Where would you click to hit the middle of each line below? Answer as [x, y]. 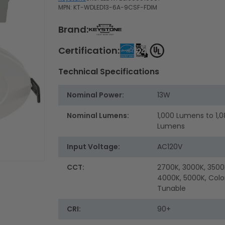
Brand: [73, 30]
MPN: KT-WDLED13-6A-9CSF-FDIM [107, 8]
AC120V [170, 147]
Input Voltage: [93, 147]
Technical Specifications [108, 72]
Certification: [89, 51]
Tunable [171, 189]
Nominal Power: [95, 95]
